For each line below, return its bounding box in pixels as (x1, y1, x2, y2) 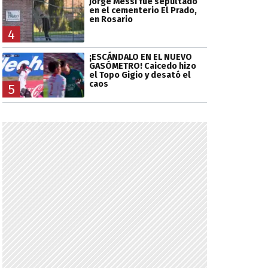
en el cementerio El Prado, (89, 5, 197, 16)
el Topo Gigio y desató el (89, 69, 191, 80)
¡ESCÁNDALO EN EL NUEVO (89, 51, 192, 62)
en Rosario (89, 14, 133, 25)
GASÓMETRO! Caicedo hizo (89, 60, 196, 71)
